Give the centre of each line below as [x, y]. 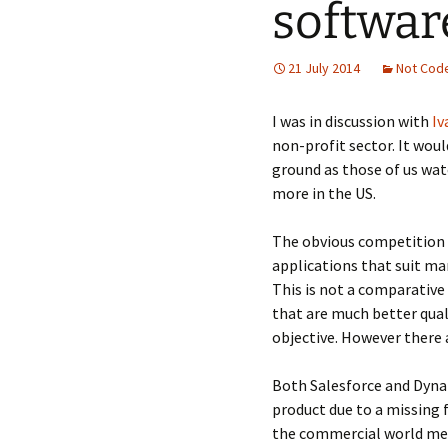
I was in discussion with [352, 121]
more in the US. [324, 193]
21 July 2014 [324, 68]
